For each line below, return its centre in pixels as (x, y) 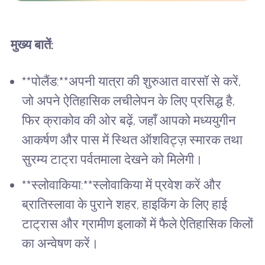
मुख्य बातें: (32, 45)
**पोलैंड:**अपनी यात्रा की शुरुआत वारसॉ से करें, (132, 82)
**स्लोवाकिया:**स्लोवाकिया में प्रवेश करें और (122, 185)
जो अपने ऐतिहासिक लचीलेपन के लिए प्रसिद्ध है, (129, 101)
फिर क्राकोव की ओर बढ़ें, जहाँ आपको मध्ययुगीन (129, 121)
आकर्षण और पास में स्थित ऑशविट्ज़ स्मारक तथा (132, 140)
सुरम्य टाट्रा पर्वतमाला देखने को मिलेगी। (113, 160)
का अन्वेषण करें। (61, 243)
